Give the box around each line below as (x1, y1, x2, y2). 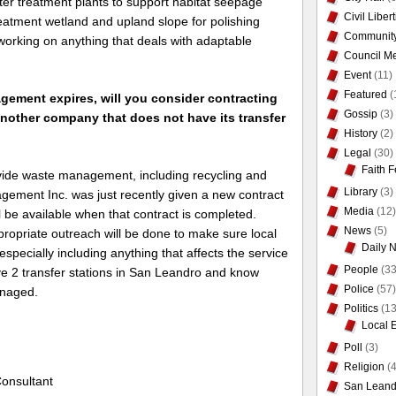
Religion (343, 361, 385, 373)
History (343, 127, 377, 140)
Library (343, 186, 377, 198)
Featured (343, 88, 387, 101)
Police (343, 283, 374, 295)
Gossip (343, 108, 377, 120)
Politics (343, 302, 378, 315)
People (343, 263, 378, 276)
